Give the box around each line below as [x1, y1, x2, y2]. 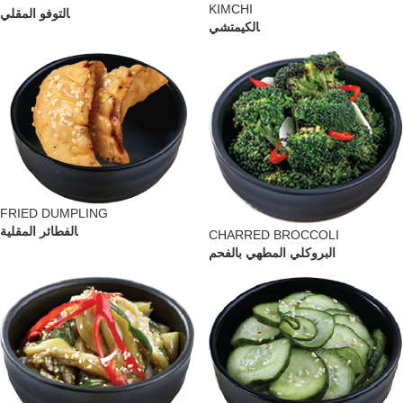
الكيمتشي [209, 19, 259, 34]
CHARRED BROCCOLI [209, 227, 339, 242]
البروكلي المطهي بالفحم [209, 245, 336, 260]
